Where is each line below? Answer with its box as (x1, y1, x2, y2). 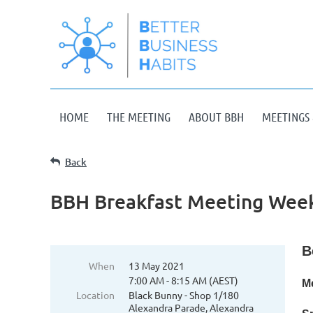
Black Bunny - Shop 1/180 (129, 289, 239, 301)
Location (76, 289, 115, 301)
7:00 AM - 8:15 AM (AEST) (129, 274, 238, 286)
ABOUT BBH (189, 109, 244, 124)
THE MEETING (107, 109, 170, 124)
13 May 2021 (129, 259, 184, 272)
